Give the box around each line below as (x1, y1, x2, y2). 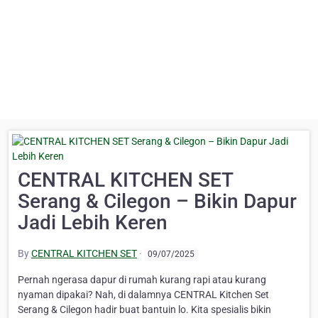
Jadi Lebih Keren (18, 211, 168, 234)
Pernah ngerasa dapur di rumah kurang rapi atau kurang (18, 274, 266, 286)
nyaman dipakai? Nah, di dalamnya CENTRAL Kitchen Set (18, 289, 269, 301)
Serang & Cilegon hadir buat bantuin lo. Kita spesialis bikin (18, 304, 271, 316)
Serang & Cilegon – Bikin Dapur (18, 190, 297, 213)
